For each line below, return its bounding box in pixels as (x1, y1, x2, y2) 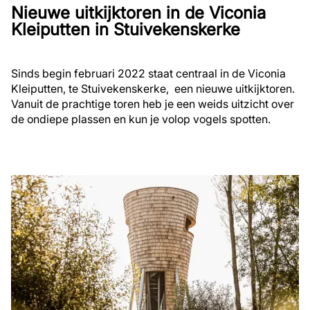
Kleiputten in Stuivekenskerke (11, 19, 240, 39)
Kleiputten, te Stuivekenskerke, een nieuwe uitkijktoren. (11, 81, 295, 95)
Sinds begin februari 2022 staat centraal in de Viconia (11, 66, 286, 80)
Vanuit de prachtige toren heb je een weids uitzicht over (11, 96, 294, 111)
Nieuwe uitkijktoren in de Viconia (11, 2, 266, 23)
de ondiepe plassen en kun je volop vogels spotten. (11, 111, 271, 126)
